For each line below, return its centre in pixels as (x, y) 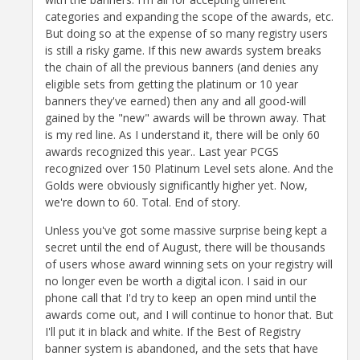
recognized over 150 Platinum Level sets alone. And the (189, 168)
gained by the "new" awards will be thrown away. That (186, 117)
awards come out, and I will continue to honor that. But (189, 314)
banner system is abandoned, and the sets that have (182, 348)
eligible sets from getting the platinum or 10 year (172, 84)
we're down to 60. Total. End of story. (143, 202)
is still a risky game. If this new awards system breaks (183, 50)
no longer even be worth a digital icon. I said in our (176, 280)
